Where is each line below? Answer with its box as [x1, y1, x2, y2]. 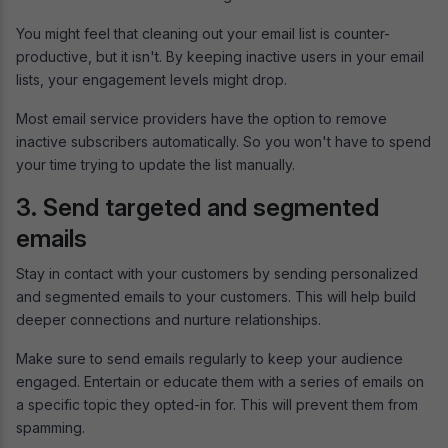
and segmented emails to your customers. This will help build [16, 288, 416, 306]
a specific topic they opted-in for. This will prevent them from [16, 396, 418, 414]
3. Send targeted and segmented [16, 193, 379, 223]
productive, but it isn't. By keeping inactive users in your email [16, 48, 424, 66]
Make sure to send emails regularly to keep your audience [16, 350, 403, 368]
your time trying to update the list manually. [16, 156, 295, 174]
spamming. [16, 419, 89, 437]
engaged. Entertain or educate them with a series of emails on [16, 373, 424, 391]
